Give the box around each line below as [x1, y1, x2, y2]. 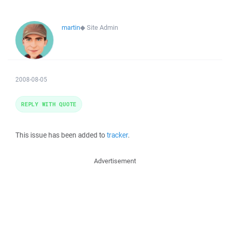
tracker [107, 130, 128, 140]
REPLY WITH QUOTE [21, 100, 76, 108]
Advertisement [94, 157, 136, 165]
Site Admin [87, 23, 118, 32]
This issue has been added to [15, 130, 107, 140]
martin [62, 23, 80, 32]
